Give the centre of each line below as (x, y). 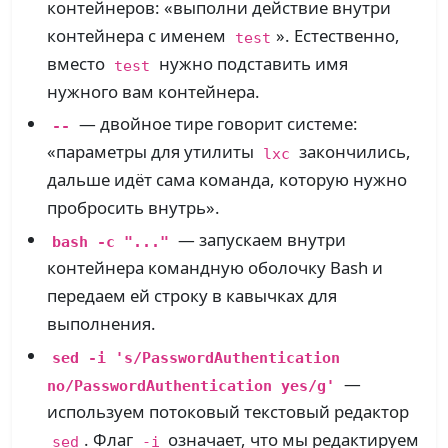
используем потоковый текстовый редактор (228, 412)
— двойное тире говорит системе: (216, 124)
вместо (78, 64)
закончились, (352, 152)
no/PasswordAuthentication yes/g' (191, 385)
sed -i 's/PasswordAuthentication (195, 357)
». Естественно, (337, 36)
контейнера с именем (139, 36)
